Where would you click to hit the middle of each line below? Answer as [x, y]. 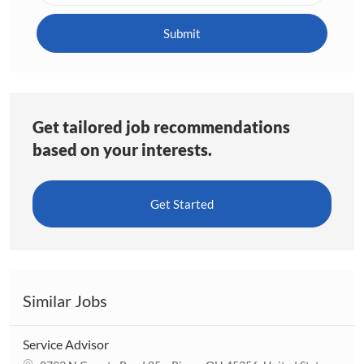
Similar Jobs [65, 300]
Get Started [182, 204]
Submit [182, 33]
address [65, 14]
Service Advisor [66, 344]
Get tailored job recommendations [161, 126]
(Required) [73, 33]
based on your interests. [122, 149]
